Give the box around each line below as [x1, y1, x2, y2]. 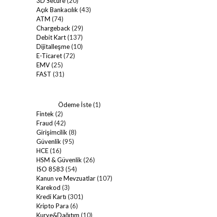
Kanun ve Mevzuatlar [36, 174, 95, 182]
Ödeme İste [58, 100, 92, 108]
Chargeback [36, 24, 70, 32]
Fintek [36, 109, 54, 118]
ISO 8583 [36, 165, 64, 173]
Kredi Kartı [36, 192, 66, 201]
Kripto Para [36, 201, 69, 210]
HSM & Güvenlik [36, 155, 82, 164]
